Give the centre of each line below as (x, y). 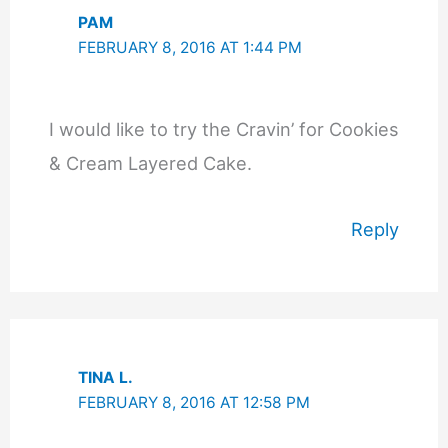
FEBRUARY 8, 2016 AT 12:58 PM (194, 402)
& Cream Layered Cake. (150, 163)
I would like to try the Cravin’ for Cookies (223, 129)
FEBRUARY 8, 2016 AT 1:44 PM (190, 47)
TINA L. (106, 377)
